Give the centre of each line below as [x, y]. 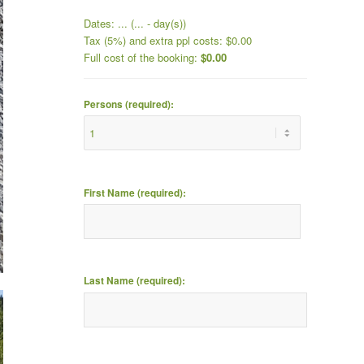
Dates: [101, 23]
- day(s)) [165, 23]
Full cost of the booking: [143, 57]
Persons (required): [129, 104]
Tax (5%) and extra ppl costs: [155, 40]
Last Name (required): [135, 281]
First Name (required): [135, 193]
